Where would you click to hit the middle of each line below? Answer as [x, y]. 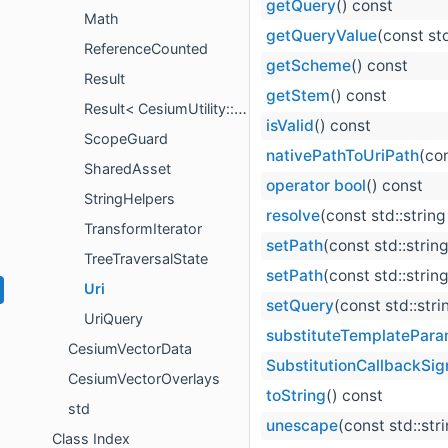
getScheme [308, 66]
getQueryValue [321, 36]
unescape [302, 426]
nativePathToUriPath [342, 156]
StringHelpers [129, 199]
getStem [298, 96]
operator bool [316, 186]
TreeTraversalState [146, 259]
